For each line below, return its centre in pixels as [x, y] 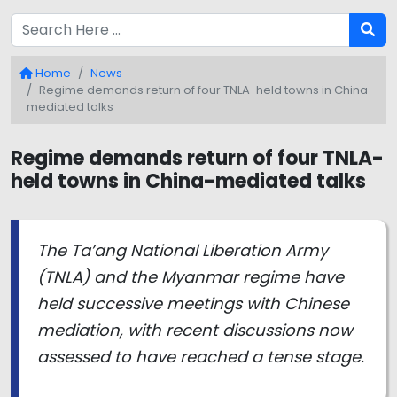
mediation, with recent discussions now [195, 331]
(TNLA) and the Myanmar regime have [191, 277]
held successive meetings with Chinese [193, 304]
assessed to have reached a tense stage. [201, 357]
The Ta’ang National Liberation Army [183, 251]
